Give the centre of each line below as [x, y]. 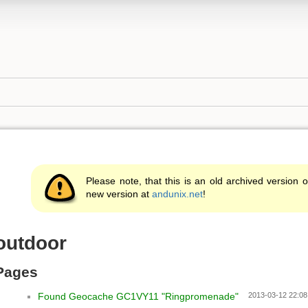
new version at [119, 194]
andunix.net [178, 194]
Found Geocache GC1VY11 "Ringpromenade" [138, 296]
